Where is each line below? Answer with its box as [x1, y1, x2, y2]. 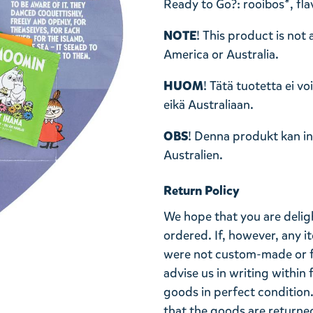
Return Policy [163, 182, 240, 199]
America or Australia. [163, 46, 279, 63]
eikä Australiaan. [163, 96, 254, 113]
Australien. [163, 147, 223, 163]
